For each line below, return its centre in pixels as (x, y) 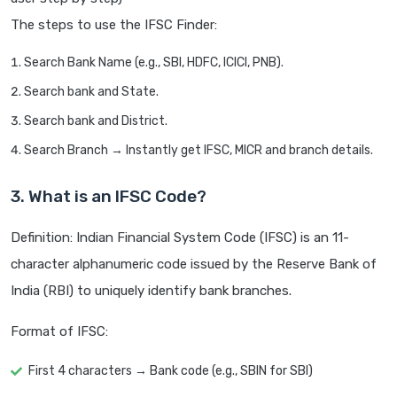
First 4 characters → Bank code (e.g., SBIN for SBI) (171, 371)
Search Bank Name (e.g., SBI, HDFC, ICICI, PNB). (154, 63)
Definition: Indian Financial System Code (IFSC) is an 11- (180, 238)
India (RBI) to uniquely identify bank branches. (151, 291)
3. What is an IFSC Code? (109, 197)
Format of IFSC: (59, 332)
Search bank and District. (96, 121)
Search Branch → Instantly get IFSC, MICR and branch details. (198, 151)
